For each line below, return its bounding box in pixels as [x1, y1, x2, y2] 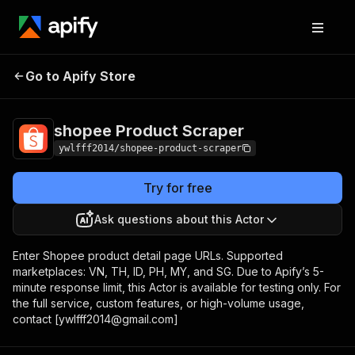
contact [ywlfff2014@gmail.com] [13, 312, 178, 326]
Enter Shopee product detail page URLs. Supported [13, 249, 283, 262]
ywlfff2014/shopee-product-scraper [59, 143, 242, 154]
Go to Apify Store [25, 68, 136, 84]
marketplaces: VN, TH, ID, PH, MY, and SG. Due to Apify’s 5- [13, 265, 324, 278]
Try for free [143, 180, 212, 196]
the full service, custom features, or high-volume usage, [13, 296, 304, 310]
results [248, 80, 281, 93]
